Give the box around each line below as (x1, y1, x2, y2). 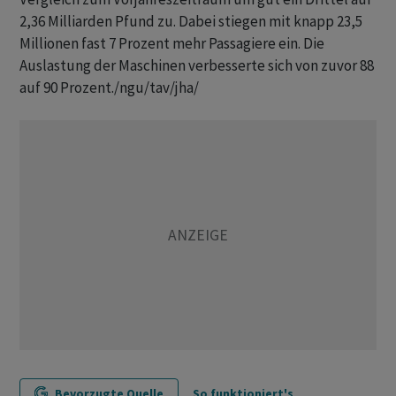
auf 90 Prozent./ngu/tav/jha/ (19, 78, 199, 97)
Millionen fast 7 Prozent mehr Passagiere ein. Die (19, 34, 324, 53)
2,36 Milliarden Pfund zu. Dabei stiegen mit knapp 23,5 (19, 11, 362, 31)
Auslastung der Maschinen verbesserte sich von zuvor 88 (19, 56, 374, 75)
